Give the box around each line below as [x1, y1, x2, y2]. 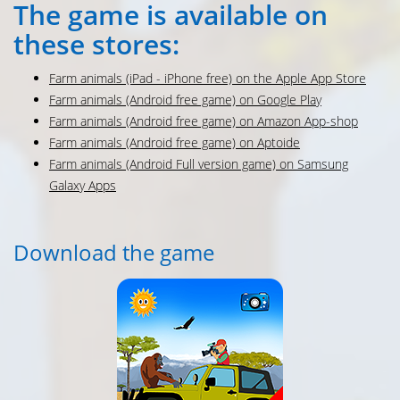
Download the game [13, 237, 214, 268]
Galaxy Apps [49, 177, 116, 195]
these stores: [13, 26, 179, 63]
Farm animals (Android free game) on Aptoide [49, 134, 300, 152]
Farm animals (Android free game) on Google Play [49, 91, 321, 109]
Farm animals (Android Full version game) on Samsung [49, 155, 348, 173]
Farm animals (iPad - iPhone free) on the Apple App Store [49, 70, 366, 87]
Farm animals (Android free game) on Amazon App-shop [49, 112, 358, 130]
